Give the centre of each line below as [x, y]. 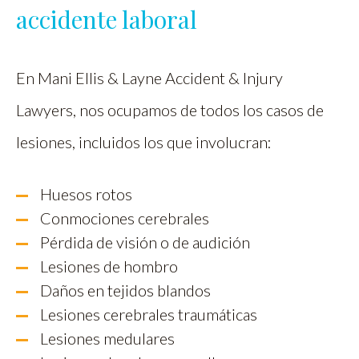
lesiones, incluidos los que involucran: [144, 142]
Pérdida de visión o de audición [145, 242]
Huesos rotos [86, 194]
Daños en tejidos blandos [125, 290]
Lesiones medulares [107, 339]
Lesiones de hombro [109, 266]
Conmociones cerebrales [125, 218]
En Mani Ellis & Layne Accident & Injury [149, 78]
